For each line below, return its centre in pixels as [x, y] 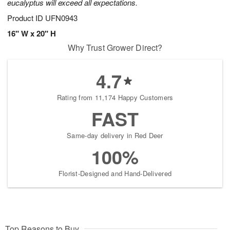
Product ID [26, 18]
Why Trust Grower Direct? [115, 48]
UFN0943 [61, 18]
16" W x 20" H [32, 34]
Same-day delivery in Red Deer [115, 136]
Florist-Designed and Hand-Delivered [115, 174]
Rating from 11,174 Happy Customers [115, 98]
